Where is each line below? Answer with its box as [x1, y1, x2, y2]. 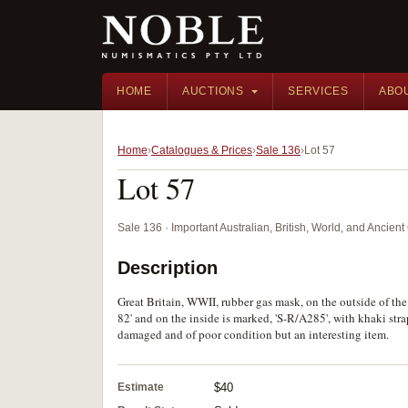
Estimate [117, 381, 164, 393]
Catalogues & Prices [151, 144, 252, 157]
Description [117, 258, 218, 278]
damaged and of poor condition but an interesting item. [117, 326, 389, 342]
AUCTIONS [181, 85, 244, 97]
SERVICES [288, 85, 349, 97]
